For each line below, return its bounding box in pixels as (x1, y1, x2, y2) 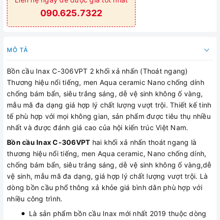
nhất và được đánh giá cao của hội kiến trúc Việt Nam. (7, 123, 189, 132)
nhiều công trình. (7, 194, 63, 203)
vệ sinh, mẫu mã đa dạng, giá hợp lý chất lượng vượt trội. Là (7, 172, 208, 180)
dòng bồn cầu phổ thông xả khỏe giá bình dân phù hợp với (7, 183, 202, 192)
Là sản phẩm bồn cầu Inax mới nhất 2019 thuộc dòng (29, 209, 207, 218)
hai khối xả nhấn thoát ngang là (90, 138, 197, 146)
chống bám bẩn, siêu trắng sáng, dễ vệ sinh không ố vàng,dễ (7, 161, 212, 169)
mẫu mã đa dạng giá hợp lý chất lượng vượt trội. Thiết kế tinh (7, 101, 212, 109)
